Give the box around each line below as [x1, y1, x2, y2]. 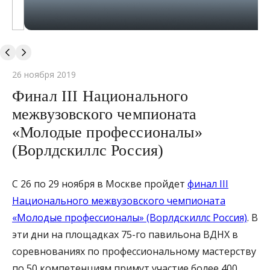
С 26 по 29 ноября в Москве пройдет [12, 177, 187, 190]
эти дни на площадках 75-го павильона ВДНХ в [12, 227, 238, 241]
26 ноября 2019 [12, 68, 76, 80]
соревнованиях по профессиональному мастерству [12, 244, 256, 258]
